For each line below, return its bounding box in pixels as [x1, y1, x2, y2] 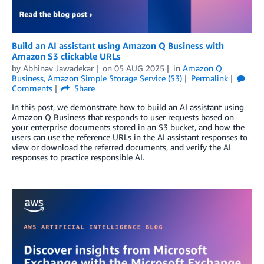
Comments [12, 82, 52, 93]
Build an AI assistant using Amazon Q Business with [12, 39, 224, 51]
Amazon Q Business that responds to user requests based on [12, 111, 234, 122]
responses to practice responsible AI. [12, 151, 144, 162]
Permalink [190, 72, 228, 83]
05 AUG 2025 [114, 62, 164, 73]
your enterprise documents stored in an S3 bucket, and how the [12, 121, 245, 132]
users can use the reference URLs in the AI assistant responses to [12, 131, 247, 142]
